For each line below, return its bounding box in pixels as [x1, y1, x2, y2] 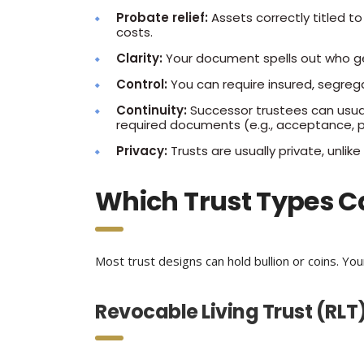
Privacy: [116, 142, 167, 159]
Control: [116, 76, 167, 93]
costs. [116, 24, 153, 41]
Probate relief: [116, 9, 208, 26]
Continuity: [116, 102, 187, 119]
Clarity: [116, 50, 162, 67]
